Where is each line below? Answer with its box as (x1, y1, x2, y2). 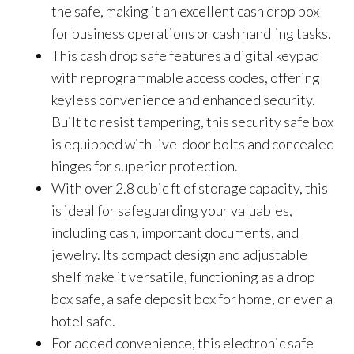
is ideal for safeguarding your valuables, (51, 201, 292, 219)
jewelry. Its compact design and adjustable (51, 245, 307, 263)
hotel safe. (51, 311, 115, 330)
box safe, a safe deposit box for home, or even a (51, 289, 333, 307)
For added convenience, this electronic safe (51, 333, 314, 352)
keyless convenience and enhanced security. (51, 90, 315, 108)
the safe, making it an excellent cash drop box (51, 2, 319, 20)
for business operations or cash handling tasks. (51, 24, 331, 42)
